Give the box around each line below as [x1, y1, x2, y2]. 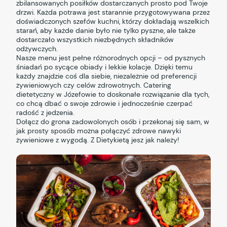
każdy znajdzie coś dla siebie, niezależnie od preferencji [16, 71, 197, 81]
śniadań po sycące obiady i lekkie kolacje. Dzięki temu [16, 62, 193, 72]
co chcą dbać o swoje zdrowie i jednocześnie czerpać [16, 99, 193, 108]
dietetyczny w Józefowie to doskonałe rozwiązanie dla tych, [16, 90, 210, 99]
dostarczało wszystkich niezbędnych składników [16, 35, 174, 45]
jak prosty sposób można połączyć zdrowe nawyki [16, 126, 181, 136]
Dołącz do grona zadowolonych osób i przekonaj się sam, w [16, 117, 210, 127]
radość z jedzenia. [16, 108, 75, 118]
